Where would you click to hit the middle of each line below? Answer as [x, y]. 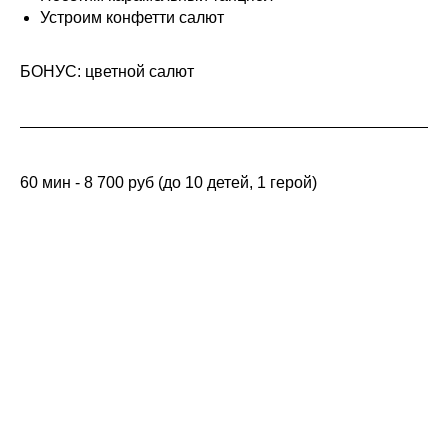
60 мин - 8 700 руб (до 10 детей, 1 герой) [168, 182]
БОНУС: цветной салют [107, 71]
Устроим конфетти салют [132, 17]
